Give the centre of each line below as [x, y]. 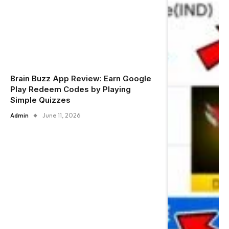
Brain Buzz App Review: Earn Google [66, 79]
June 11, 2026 [61, 116]
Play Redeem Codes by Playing [71, 89]
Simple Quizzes [40, 100]
